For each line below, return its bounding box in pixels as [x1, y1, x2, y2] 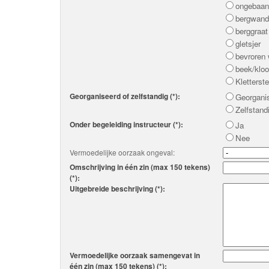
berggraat [235, 25, 268, 37]
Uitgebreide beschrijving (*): [70, 183, 165, 194]
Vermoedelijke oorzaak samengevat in [70, 250, 200, 261]
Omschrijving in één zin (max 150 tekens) [70, 162, 210, 172]
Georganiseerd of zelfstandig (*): [70, 91, 180, 101]
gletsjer [235, 38, 261, 49]
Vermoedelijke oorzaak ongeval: [70, 147, 175, 157]
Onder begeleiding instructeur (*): [70, 119, 183, 130]
